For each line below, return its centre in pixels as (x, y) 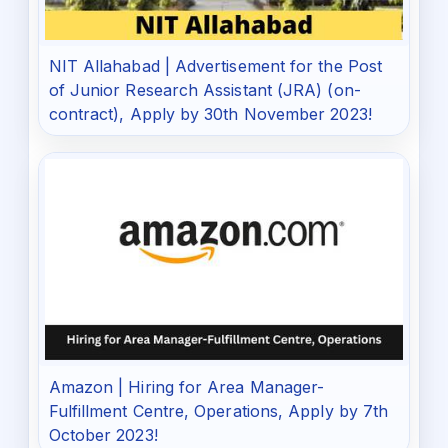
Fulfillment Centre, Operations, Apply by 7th (218, 411)
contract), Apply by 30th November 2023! (210, 114)
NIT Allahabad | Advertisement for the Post (215, 66)
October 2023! (103, 435)
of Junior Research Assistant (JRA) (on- (204, 90)
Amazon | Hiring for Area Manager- (186, 387)
